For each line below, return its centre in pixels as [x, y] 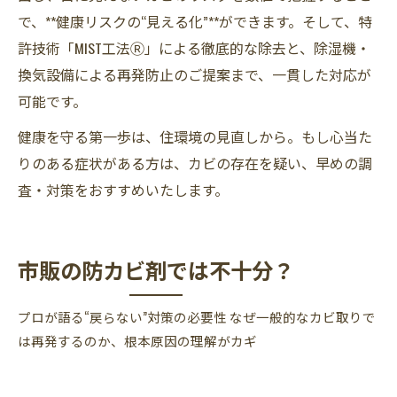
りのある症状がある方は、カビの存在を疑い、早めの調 [195, 163]
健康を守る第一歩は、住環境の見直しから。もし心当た [195, 136]
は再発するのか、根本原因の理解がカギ [137, 341]
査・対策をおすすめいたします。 [123, 190]
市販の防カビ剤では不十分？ [156, 269]
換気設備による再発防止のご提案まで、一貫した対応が [195, 74]
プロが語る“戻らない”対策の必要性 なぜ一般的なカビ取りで [197, 317]
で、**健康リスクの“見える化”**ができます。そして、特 [195, 21]
